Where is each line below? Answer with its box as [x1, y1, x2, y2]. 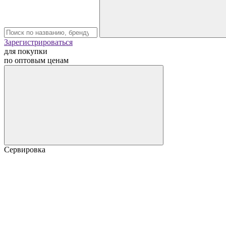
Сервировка [4, 145, 45, 154]
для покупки [4, 47, 47, 55]
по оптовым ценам [4, 56, 69, 65]
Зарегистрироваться [4, 38, 73, 46]
